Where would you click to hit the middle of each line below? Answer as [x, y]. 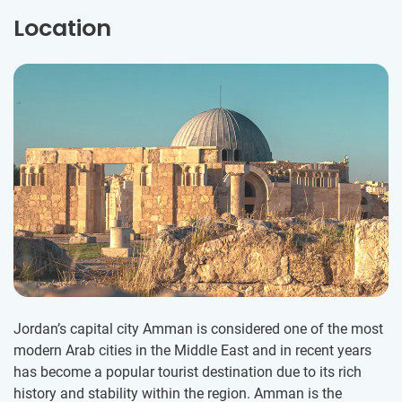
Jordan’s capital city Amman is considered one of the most [198, 329]
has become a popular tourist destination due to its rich [188, 372]
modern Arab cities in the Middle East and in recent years [192, 351]
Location [62, 29]
